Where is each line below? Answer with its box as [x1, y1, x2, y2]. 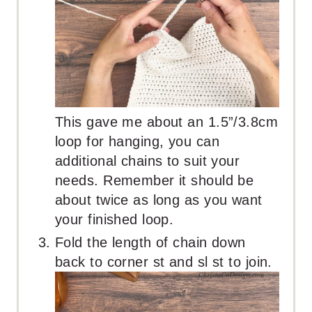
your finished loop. [55, 212, 174, 228]
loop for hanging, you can [55, 134, 220, 150]
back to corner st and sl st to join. [55, 254, 272, 270]
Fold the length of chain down [55, 235, 246, 251]
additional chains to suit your [55, 153, 240, 169]
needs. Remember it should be [55, 173, 254, 189]
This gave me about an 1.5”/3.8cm [55, 114, 279, 130]
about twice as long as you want [55, 192, 263, 208]
